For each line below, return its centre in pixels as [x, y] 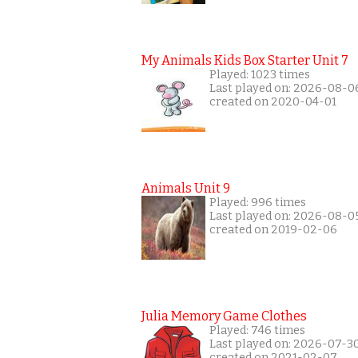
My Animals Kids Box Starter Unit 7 [245, 60]
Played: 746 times [257, 330]
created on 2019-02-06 [273, 230]
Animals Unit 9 [186, 188]
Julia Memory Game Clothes [224, 316]
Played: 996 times [258, 203]
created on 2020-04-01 [273, 102]
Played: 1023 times [260, 75]
